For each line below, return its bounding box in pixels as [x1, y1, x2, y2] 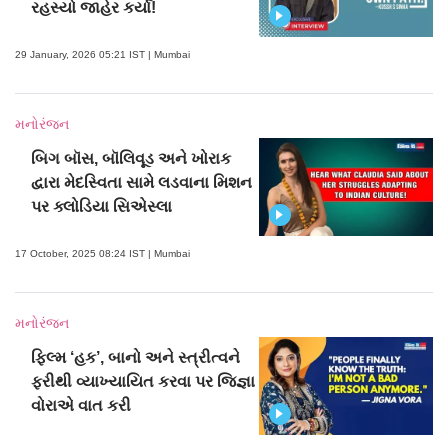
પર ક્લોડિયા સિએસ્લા [31, 198, 173, 216]
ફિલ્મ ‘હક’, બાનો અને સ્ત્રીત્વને [31, 349, 241, 367]
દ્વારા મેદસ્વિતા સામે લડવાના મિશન [31, 174, 253, 192]
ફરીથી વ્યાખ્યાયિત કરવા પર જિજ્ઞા [31, 373, 256, 391]
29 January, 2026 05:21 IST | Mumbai [15, 49, 190, 61]
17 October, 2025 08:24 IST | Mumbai [15, 248, 190, 260]
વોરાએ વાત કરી [31, 397, 132, 415]
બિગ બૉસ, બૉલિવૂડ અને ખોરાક [31, 150, 232, 168]
